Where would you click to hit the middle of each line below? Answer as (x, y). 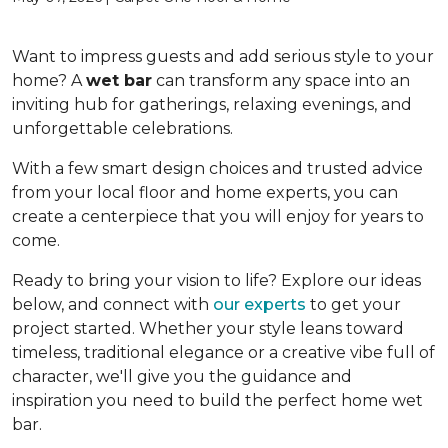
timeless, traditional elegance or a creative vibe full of (223, 352)
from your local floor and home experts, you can (205, 192)
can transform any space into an (281, 80)
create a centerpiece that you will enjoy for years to (218, 216)
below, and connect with (112, 304)
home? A (49, 80)
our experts (259, 304)
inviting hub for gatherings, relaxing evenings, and (212, 104)
